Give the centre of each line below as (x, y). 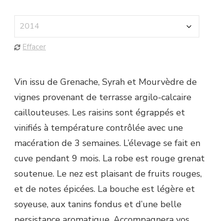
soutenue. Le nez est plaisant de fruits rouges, (108, 173)
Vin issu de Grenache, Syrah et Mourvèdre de (106, 82)
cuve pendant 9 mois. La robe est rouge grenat (110, 158)
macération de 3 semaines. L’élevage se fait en (107, 143)
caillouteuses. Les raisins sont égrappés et (100, 112)
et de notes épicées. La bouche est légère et (105, 189)
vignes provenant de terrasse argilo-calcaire (103, 97)
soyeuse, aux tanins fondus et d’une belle (98, 204)
